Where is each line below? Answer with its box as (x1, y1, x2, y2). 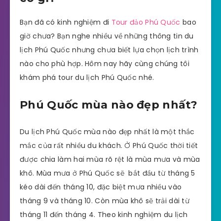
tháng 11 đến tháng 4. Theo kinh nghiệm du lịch (20, 210, 188, 220)
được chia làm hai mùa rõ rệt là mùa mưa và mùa (20, 154, 200, 165)
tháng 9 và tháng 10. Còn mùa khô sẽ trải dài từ (20, 196, 190, 206)
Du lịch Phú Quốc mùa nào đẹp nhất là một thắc (20, 127, 195, 137)
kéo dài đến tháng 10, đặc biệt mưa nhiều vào (20, 182, 182, 192)
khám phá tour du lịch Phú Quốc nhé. (20, 72, 154, 82)
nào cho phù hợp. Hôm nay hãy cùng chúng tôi (20, 58, 189, 69)
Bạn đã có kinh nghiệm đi (20, 17, 111, 27)
